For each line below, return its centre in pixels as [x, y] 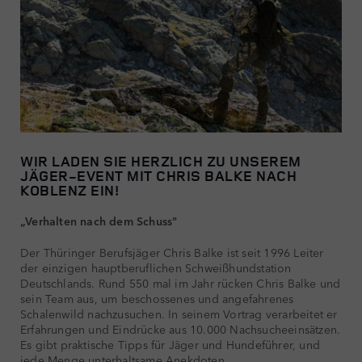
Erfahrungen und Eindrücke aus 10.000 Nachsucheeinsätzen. [181, 328]
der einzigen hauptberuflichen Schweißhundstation [156, 267]
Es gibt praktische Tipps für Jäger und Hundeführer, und [170, 344]
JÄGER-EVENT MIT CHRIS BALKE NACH [158, 175]
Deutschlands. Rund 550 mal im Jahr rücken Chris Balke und [181, 282]
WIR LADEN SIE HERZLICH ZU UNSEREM [161, 160]
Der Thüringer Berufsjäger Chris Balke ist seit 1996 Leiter [172, 252]
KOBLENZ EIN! [69, 189]
